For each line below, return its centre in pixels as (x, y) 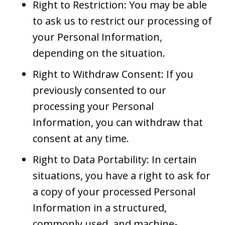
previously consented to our (99, 90)
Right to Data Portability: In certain (115, 159)
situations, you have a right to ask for (122, 175)
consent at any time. (81, 138)
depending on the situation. (99, 53)
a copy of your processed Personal (114, 191)
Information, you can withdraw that (118, 122)
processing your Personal (93, 106)
